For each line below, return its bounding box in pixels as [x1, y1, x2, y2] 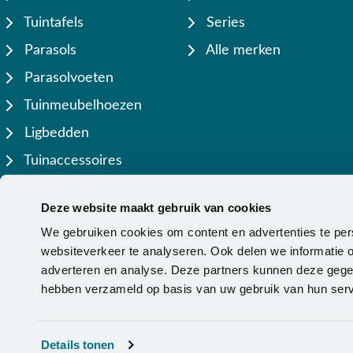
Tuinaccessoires [20, 154, 122, 168]
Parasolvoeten [20, 71, 113, 85]
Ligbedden [20, 126, 89, 140]
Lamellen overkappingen [20, 181, 176, 195]
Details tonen [41, 338, 115, 351]
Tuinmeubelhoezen [20, 98, 142, 113]
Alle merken [203, 43, 281, 58]
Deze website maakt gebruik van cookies [41, 200, 272, 214]
